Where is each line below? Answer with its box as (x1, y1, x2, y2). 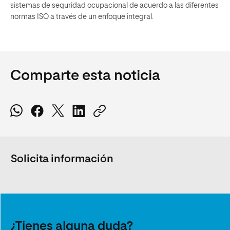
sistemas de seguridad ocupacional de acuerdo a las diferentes (10, 2, 219, 9)
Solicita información (11, 154, 113, 165)
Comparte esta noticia (10, 69, 160, 83)
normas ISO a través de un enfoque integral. (10, 13, 154, 21)
